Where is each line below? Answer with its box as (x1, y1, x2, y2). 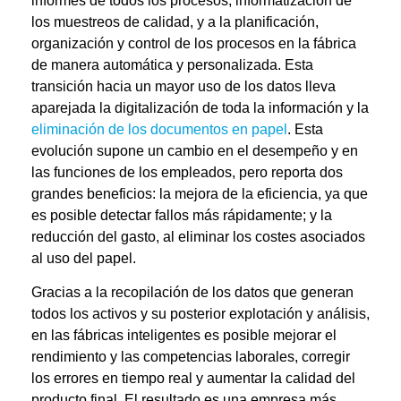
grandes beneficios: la (31, 185, 175, 201)
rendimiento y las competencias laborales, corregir (31, 349, 350, 365)
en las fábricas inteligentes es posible (31, 328, 273, 344)
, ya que (318, 185, 368, 201)
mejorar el (273, 328, 337, 344)
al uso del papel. (31, 250, 136, 266)
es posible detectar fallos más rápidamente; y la (31, 207, 332, 223)
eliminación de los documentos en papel (31, 121, 287, 137)
